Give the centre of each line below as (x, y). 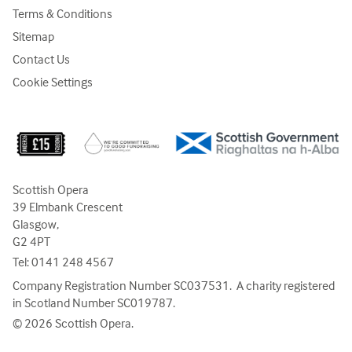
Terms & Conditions (62, 14)
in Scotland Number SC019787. (94, 302)
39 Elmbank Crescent (68, 206)
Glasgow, (36, 224)
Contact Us (41, 59)
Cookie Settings (53, 82)
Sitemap (33, 37)
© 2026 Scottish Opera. (73, 323)
